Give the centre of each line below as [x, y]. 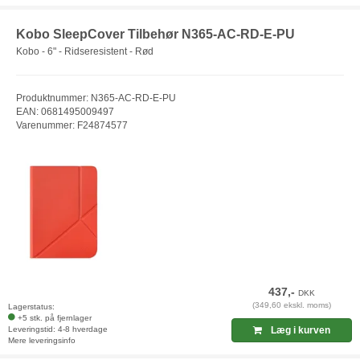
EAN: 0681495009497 [65, 112]
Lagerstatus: [31, 306]
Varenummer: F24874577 [72, 126]
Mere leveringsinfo [42, 340]
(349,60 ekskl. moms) [292, 305]
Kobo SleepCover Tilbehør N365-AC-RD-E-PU [155, 34]
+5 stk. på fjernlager [55, 317]
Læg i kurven [300, 330]
